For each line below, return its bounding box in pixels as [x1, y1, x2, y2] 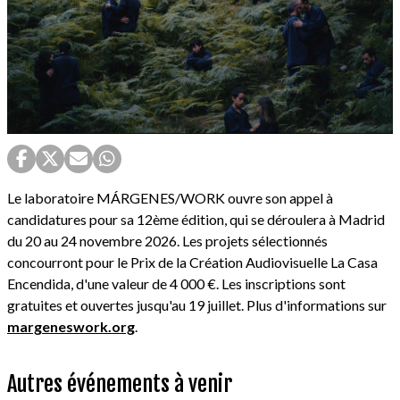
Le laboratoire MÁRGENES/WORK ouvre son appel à [7, 188, 333, 206]
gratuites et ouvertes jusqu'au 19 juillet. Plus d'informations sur [7, 296, 387, 313]
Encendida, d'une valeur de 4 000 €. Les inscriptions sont [7, 274, 346, 292]
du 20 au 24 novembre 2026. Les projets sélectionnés [7, 231, 328, 249]
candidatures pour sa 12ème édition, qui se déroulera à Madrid [7, 210, 385, 228]
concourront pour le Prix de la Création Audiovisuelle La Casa [7, 253, 378, 271]
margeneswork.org [7, 317, 135, 335]
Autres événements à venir [7, 370, 232, 397]
